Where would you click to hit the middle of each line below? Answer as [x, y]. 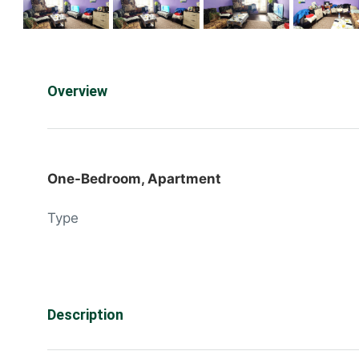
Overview [77, 91]
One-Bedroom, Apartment [134, 179]
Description [85, 315]
